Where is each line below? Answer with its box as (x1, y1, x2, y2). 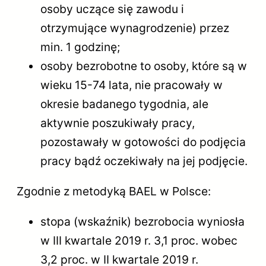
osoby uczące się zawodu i (40, 1, 184, 16)
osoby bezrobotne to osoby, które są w (40, 58, 247, 73)
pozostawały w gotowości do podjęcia (40, 134, 246, 149)
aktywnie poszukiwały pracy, (40, 115, 195, 130)
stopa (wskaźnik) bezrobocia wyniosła (40, 214, 245, 229)
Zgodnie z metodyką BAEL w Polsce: (17, 183, 211, 198)
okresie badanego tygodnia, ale (40, 96, 208, 111)
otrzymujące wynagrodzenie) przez (40, 20, 229, 35)
